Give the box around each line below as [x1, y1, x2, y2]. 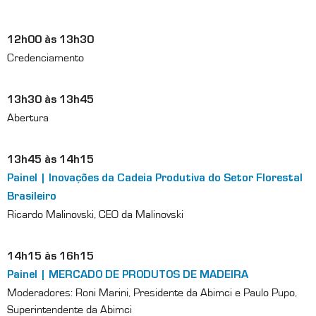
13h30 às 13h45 [7, 95, 94, 107]
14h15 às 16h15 [7, 251, 94, 263]
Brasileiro [7, 191, 56, 203]
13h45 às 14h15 [7, 154, 94, 166]
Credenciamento [7, 51, 84, 63]
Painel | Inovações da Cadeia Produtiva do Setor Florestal [7, 173, 303, 185]
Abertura [7, 111, 49, 123]
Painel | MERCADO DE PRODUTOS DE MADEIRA [7, 269, 248, 281]
